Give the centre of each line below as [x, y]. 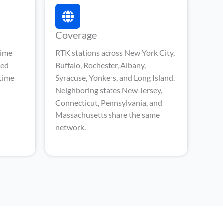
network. [70, 127]
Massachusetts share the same [108, 115]
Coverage [76, 35]
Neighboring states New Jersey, [109, 90]
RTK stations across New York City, [115, 53]
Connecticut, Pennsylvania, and [109, 102]
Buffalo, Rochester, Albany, [101, 65]
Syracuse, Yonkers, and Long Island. [115, 77]
